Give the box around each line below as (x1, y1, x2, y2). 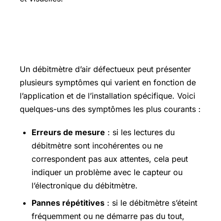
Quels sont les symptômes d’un (20, 23, 167, 39)
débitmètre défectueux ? (20, 38, 135, 54)
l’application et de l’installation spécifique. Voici (20, 91, 195, 101)
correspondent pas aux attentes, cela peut (32, 153, 188, 164)
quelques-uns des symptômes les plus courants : (20, 104, 201, 114)
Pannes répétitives (32, 197, 105, 208)
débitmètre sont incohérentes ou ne (32, 140, 163, 150)
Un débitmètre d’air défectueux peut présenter (20, 64, 191, 74)
